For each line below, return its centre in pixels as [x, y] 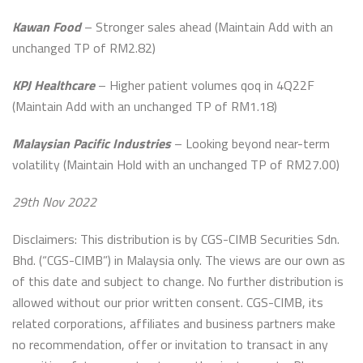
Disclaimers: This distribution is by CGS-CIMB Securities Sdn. [176, 239]
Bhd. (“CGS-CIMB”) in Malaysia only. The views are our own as [179, 260]
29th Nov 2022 [54, 202]
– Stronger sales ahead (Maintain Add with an [207, 27]
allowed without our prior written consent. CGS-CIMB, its [168, 302]
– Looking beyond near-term [250, 143]
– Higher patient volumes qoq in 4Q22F [205, 85]
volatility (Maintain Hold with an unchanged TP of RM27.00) [176, 164]
